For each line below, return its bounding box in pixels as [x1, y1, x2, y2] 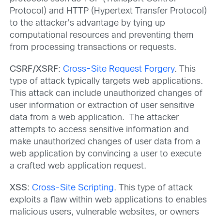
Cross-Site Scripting [32, 184, 114, 193]
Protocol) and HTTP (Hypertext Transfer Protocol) [10, 7, 207, 15]
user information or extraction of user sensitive [10, 101, 194, 110]
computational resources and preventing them [10, 31, 194, 40]
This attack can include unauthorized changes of [10, 89, 202, 98]
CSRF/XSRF [10, 65, 58, 74]
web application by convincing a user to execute [10, 150, 201, 158]
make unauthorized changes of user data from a [10, 138, 201, 146]
